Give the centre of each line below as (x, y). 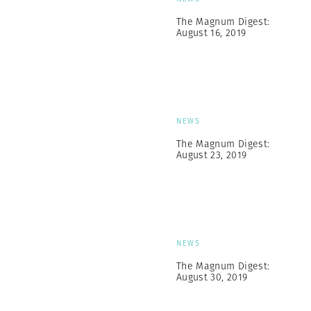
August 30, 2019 (212, 277)
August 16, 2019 (211, 33)
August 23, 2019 (212, 155)
